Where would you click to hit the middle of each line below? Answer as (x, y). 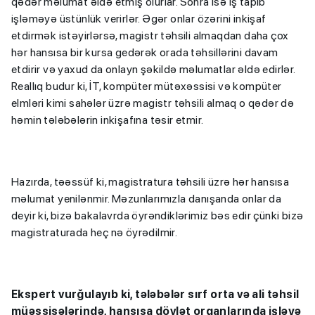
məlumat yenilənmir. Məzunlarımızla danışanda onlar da (147, 198)
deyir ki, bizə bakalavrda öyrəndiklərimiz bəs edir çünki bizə (157, 215)
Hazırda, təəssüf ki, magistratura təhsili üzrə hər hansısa (150, 181)
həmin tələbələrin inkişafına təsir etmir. (108, 120)
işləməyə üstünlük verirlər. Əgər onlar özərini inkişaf (139, 18)
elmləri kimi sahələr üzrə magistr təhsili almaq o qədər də (153, 103)
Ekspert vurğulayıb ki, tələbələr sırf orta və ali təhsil (155, 294)
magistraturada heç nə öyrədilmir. (95, 232)
